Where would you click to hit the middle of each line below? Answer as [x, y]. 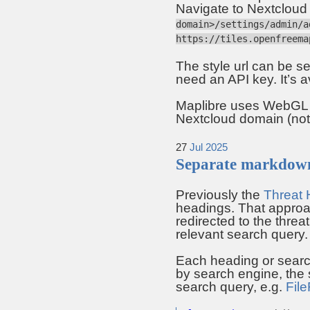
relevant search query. [242, 235]
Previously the [220, 195]
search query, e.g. [231, 287]
